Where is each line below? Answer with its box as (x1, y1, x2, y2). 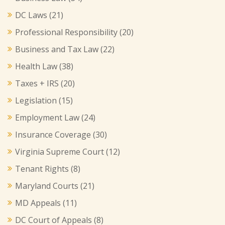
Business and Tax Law (15, 44, 98, 55)
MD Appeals (15, 197, 61, 208)
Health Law (15, 61, 57, 72)
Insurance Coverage (15, 129, 91, 140)
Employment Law (15, 112, 79, 123)
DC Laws (15, 10, 47, 21)
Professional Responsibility (15, 27, 118, 38)
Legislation (15, 95, 57, 106)
